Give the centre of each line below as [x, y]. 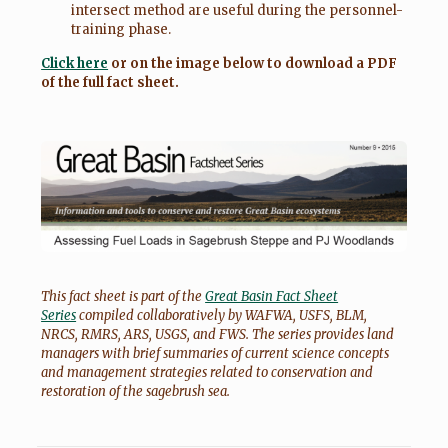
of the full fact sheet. [110, 82]
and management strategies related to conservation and [207, 372]
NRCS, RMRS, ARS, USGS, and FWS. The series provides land [218, 334]
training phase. [121, 29]
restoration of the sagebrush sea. [136, 391]
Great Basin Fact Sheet [272, 296]
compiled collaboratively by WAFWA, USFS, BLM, [222, 315]
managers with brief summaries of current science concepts [215, 353]
